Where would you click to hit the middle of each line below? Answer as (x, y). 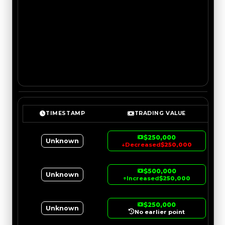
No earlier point (160, 212)
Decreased (143, 144)
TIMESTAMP (66, 114)
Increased (143, 178)
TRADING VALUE (160, 114)
